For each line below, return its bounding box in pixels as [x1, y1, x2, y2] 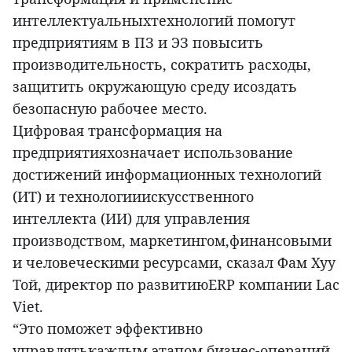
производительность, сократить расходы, [13, 55, 311, 75]
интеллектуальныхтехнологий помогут [13, 11, 295, 31]
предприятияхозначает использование [13, 143, 293, 163]
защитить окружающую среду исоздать [13, 77, 297, 97]
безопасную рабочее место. [13, 99, 207, 119]
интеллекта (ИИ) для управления [13, 209, 250, 229]
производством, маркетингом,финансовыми [13, 231, 332, 251]
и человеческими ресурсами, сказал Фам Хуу [13, 253, 335, 273]
